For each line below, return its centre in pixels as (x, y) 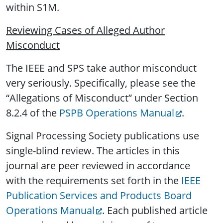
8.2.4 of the (33, 113)
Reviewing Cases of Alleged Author (85, 30)
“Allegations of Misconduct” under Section (102, 98)
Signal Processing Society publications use (103, 136)
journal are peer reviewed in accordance (98, 166)
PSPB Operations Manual (117, 113)
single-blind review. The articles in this (93, 151)
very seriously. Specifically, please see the (101, 83)
